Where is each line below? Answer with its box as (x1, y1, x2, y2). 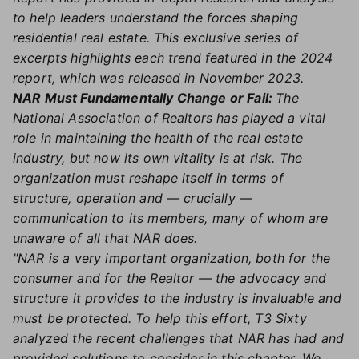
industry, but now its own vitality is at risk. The (13, 150, 303, 166)
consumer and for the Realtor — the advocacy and (13, 270, 327, 286)
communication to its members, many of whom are (13, 210, 329, 226)
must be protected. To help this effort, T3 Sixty (13, 310, 307, 326)
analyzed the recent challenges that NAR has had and (13, 330, 345, 346)
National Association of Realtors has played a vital (13, 110, 326, 126)
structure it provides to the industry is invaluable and (13, 290, 341, 306)
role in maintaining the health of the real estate (13, 130, 303, 146)
